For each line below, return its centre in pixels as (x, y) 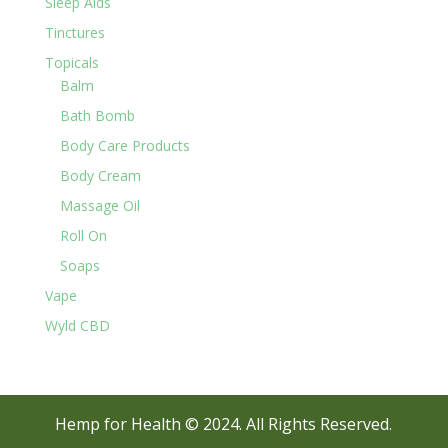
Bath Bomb (97, 115)
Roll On (83, 235)
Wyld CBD (77, 325)
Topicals (71, 62)
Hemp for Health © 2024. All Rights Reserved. (224, 423)
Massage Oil (99, 205)
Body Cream (100, 175)
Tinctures (74, 32)
